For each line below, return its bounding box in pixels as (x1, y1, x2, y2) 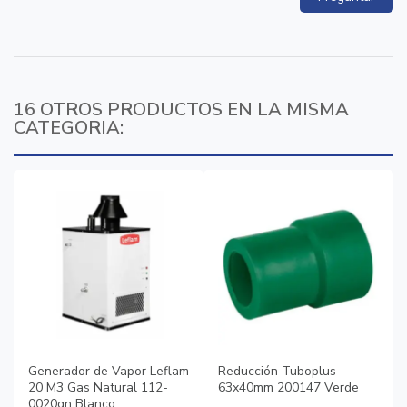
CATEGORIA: (14, 115, 124, 141)
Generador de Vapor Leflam (28, 362, 189, 381)
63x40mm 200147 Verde (218, 379, 359, 397)
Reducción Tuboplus (218, 362, 336, 381)
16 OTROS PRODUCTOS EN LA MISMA (14, 97, 349, 123)
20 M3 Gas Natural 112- (28, 379, 168, 397)
